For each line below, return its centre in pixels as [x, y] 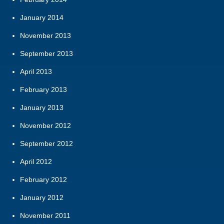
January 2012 [42, 197]
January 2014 [42, 17]
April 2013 [36, 71]
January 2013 [42, 107]
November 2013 [45, 35]
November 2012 [45, 125]
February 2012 [43, 179]
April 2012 [36, 161]
